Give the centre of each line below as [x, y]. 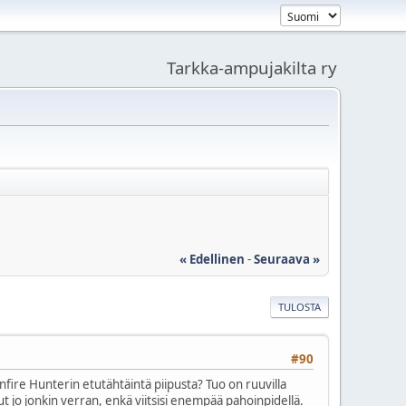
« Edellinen [212, 259]
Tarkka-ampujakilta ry [252, 68]
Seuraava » [287, 259]
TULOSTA [300, 306]
